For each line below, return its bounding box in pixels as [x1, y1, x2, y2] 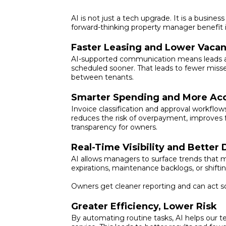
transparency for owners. [71, 122, 158, 132]
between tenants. [71, 72, 134, 82]
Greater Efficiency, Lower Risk [71, 200, 217, 212]
